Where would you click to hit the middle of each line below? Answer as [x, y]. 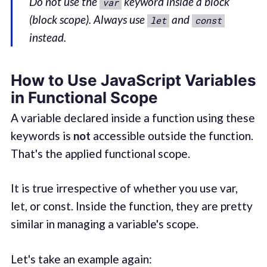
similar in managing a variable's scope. [104, 224]
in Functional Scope [84, 97]
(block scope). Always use [89, 20]
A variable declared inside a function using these [133, 117]
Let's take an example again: [81, 259]
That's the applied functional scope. [100, 153]
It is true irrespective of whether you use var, [124, 188]
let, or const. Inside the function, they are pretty [131, 206]
